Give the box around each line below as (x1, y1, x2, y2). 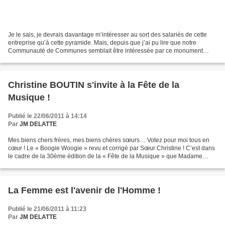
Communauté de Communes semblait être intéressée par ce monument (8, 47, 203, 54)
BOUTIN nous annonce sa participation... (8, 160, 119, 168)
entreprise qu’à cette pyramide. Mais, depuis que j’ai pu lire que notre (8, 39, 196, 46)
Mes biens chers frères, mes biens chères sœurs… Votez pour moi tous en (8, 136, 209, 144)
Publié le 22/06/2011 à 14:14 (8, 112, 87, 120)
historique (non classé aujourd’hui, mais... (8, 55, 122, 62)
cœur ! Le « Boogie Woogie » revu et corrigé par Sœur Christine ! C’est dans (8, 144, 215, 152)
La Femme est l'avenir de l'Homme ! (8, 185, 161, 195)
